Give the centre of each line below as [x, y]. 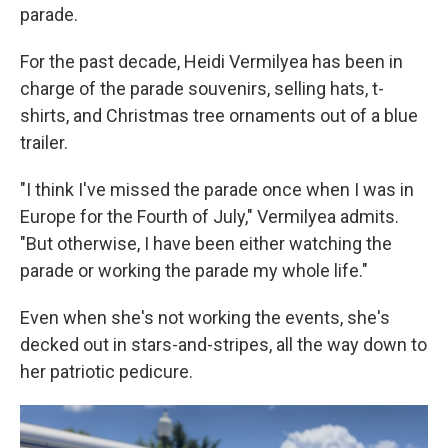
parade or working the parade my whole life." [194, 271]
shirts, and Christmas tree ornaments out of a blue [219, 116]
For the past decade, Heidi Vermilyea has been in [211, 62]
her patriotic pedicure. [106, 372]
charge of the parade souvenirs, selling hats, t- [202, 89]
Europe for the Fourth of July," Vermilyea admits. [209, 217]
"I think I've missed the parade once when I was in [217, 190]
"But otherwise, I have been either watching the [206, 244]
